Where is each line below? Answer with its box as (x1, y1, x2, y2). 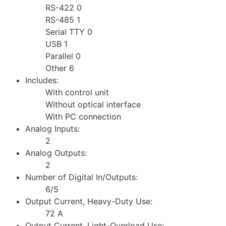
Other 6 (45, 63, 74, 73)
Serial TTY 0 (45, 26, 92, 37)
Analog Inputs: (25, 123, 80, 134)
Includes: (25, 75, 59, 85)
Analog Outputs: (25, 147, 87, 158)
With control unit (45, 87, 109, 97)
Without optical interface (45, 99, 141, 109)
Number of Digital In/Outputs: (25, 172, 138, 182)
